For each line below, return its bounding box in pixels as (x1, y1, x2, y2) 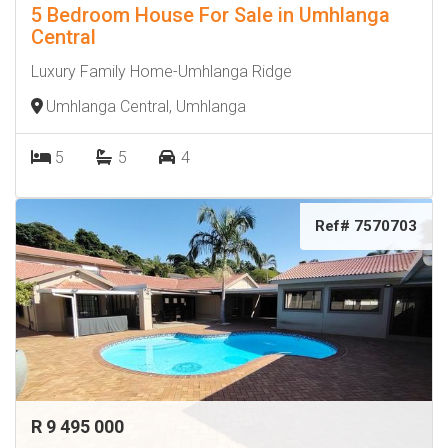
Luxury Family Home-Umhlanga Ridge (31, 62, 292, 81)
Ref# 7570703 (315, 217, 417, 235)
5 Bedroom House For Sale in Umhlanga (31, 3, 390, 27)
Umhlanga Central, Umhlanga (46, 97, 246, 116)
